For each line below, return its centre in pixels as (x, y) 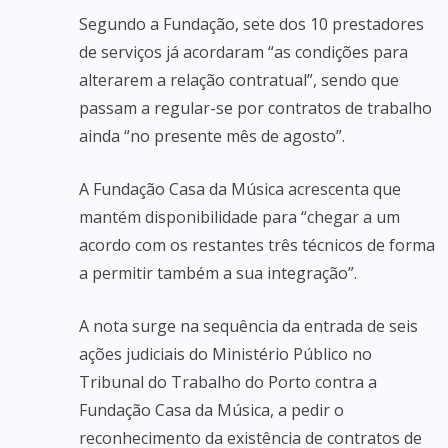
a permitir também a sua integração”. (218, 273)
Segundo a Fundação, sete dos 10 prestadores (251, 24)
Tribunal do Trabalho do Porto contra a (228, 382)
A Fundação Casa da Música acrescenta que (240, 189)
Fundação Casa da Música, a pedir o (211, 410)
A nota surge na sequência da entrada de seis (248, 326)
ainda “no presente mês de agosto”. (212, 136)
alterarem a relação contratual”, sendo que (239, 80)
